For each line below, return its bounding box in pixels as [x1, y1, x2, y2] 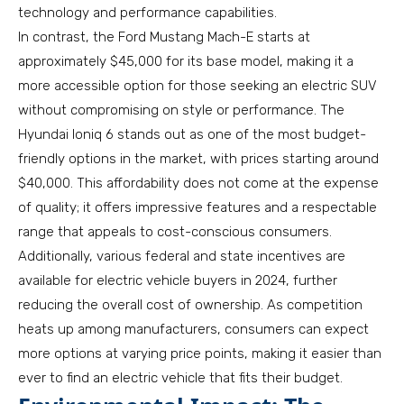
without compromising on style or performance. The [18, 102, 344, 118]
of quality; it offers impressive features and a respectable [18, 199, 377, 216]
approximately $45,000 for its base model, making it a [18, 53, 353, 69]
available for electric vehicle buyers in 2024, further [18, 272, 337, 289]
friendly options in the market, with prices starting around [18, 151, 379, 167]
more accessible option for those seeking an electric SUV [18, 78, 377, 94]
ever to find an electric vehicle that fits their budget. [18, 370, 343, 386]
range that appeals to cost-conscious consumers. [18, 224, 332, 240]
